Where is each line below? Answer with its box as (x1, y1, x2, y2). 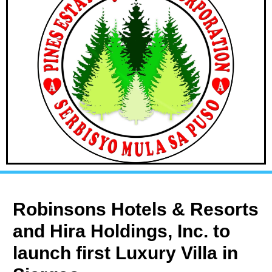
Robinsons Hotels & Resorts (13, 199, 259, 220)
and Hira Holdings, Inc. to (13, 221, 231, 242)
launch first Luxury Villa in (13, 243, 239, 263)
